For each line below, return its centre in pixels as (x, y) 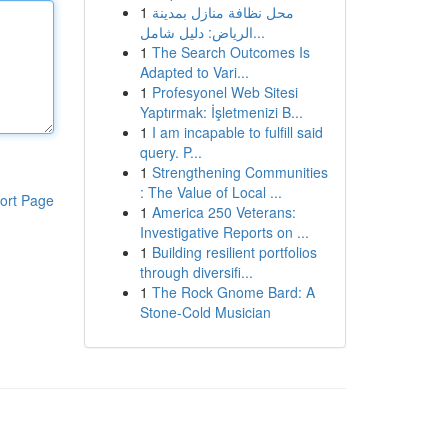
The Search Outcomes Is (230, 52)
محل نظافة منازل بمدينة (222, 12)
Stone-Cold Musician (205, 312)
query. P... (170, 152)
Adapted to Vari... (194, 72)
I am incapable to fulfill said (237, 132)
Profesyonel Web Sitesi (224, 92)
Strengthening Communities (239, 172)
